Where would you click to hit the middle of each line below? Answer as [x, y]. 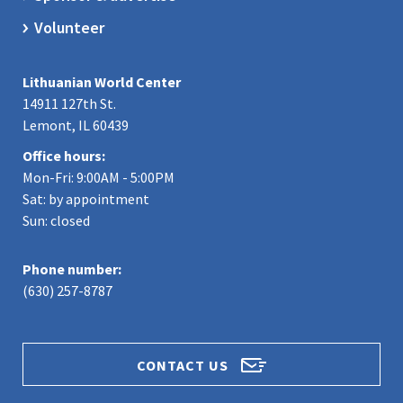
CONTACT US [184, 365]
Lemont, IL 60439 [76, 125]
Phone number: [72, 269]
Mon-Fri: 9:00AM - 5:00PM [99, 177]
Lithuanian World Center [102, 82]
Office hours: [64, 156]
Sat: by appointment [86, 199]
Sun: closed [56, 220]
